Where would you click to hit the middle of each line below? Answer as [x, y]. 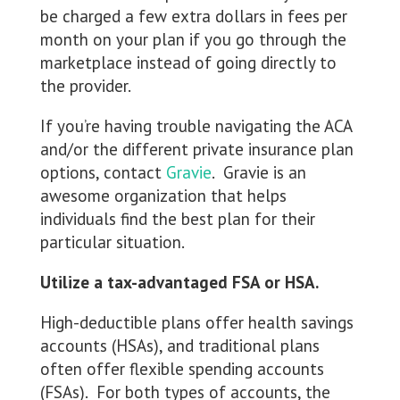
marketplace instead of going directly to [188, 63]
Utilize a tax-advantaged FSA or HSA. [179, 283]
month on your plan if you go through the [193, 40]
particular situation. [112, 242]
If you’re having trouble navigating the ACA [196, 126]
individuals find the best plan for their [177, 219]
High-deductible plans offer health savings [196, 323]
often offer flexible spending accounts [182, 369]
